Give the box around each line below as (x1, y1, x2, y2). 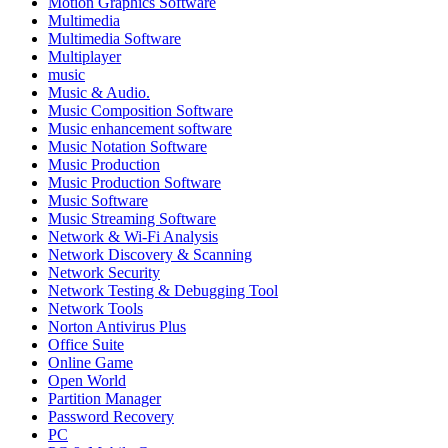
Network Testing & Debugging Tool (48, 281, 278, 299)
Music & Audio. (48, 83, 150, 101)
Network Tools (48, 299, 143, 317)
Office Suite (48, 335, 124, 353)
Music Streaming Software (48, 209, 216, 227)
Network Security (48, 263, 160, 281)
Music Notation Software (48, 137, 207, 155)
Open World (48, 371, 126, 389)
